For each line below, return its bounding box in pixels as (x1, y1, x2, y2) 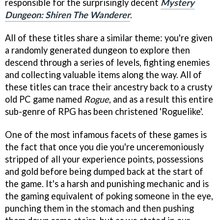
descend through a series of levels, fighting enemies (5, 57, 210, 68)
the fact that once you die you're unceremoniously (5, 141, 204, 153)
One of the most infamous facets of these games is (5, 129, 207, 140)
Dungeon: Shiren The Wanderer (5, 9, 130, 21)
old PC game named (5, 94, 84, 105)
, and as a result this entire (109, 94, 213, 105)
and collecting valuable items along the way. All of (5, 69, 202, 81)
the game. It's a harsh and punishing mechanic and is (5, 178, 209, 190)
